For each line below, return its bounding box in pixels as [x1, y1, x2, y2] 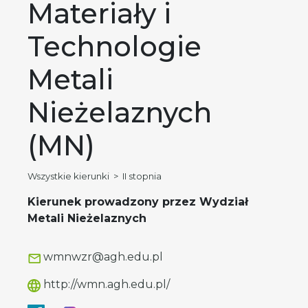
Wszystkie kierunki [27, 170, 109, 182]
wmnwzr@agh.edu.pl [41, 250, 163, 264]
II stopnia [122, 170, 162, 182]
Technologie [27, 30, 201, 64]
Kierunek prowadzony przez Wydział [27, 195, 248, 209]
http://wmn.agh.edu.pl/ [41, 278, 170, 291]
